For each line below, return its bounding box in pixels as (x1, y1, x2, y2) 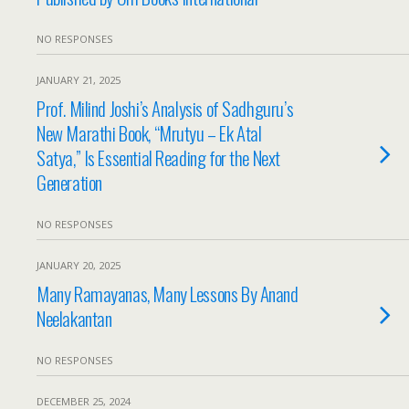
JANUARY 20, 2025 (37, 258, 121, 272)
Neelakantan (37, 304, 112, 332)
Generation (37, 168, 102, 196)
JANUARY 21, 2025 (37, 73, 121, 87)
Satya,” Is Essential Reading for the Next (37, 143, 280, 172)
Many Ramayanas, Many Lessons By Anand (37, 279, 299, 308)
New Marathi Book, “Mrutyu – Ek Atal (37, 119, 262, 147)
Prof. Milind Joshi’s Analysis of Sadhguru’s (37, 94, 294, 122)
